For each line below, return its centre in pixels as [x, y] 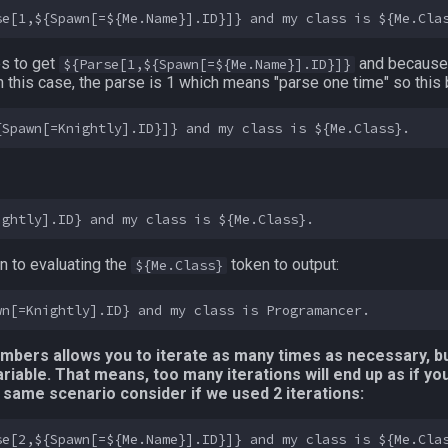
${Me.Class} [179, 265]
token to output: [283, 264]
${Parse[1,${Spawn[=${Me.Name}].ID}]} [207, 64]
